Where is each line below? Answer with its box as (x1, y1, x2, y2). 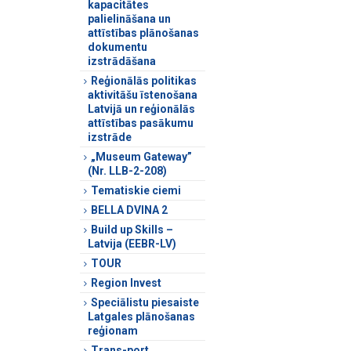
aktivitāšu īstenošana (88, 88, 197, 101)
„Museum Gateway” (91, 150, 192, 163)
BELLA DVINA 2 (91, 203, 168, 216)
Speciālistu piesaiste (91, 295, 199, 309)
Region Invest (91, 276, 161, 289)
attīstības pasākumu (88, 116, 194, 129)
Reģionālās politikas (91, 74, 197, 87)
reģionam (88, 324, 138, 337)
